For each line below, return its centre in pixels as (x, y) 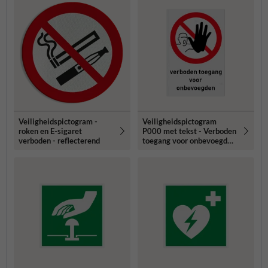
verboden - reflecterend (59, 140)
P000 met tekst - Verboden (189, 131)
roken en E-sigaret (50, 131)
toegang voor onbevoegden (189, 140)
